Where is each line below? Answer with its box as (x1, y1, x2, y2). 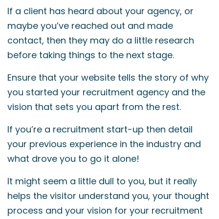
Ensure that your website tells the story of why (7, 71, 209, 84)
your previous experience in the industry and (7, 138, 201, 150)
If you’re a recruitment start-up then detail (7, 123, 193, 135)
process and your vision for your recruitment (7, 204, 203, 217)
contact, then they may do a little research (7, 34, 194, 46)
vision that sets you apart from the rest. (7, 101, 181, 113)
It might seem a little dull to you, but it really (7, 175, 197, 187)
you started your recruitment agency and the (7, 86, 205, 98)
